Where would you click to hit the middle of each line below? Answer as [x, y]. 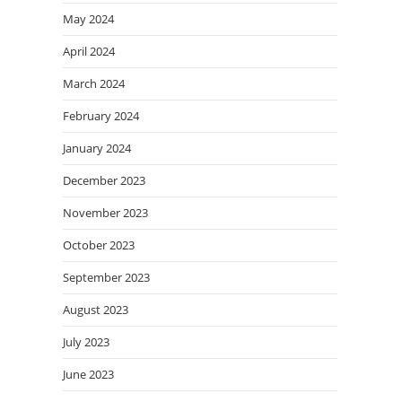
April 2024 [89, 51]
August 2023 [96, 309]
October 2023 [99, 245]
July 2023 [86, 341]
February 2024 [101, 115]
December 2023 [104, 180]
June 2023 [88, 374]
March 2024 [94, 83]
